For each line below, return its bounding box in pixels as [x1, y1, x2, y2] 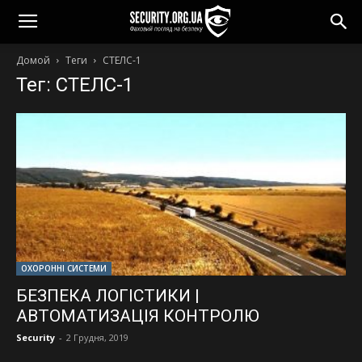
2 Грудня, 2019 [66, 331, 128, 344]
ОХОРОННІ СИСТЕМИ [21, 263, 107, 275]
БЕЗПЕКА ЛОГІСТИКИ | [16, 286, 200, 306]
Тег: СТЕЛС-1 [16, 74, 133, 96]
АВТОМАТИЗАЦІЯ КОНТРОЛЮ [16, 306, 259, 326]
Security [16, 331, 55, 344]
